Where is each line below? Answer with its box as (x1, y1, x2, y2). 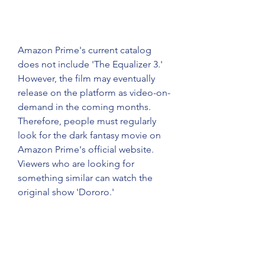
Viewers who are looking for (18, 158, 134, 169)
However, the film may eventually (18, 73, 155, 84)
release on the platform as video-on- (18, 87, 170, 98)
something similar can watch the (18, 172, 153, 183)
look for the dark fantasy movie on (18, 130, 161, 141)
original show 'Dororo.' (18, 186, 114, 198)
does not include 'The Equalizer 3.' (18, 59, 163, 70)
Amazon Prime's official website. (18, 144, 154, 155)
